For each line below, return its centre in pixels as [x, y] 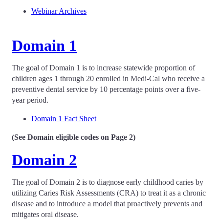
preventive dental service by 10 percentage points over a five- [106, 89]
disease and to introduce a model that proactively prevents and [107, 204]
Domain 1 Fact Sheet [64, 119]
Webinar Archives [59, 11]
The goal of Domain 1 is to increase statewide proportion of [103, 68]
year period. [30, 100]
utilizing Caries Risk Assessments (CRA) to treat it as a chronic [109, 193]
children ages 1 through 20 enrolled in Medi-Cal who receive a [108, 78]
